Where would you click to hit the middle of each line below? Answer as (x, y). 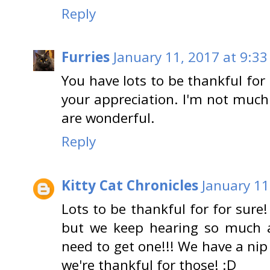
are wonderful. (108, 118)
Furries (86, 57)
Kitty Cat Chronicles (130, 185)
